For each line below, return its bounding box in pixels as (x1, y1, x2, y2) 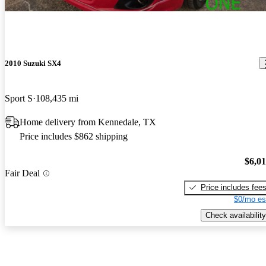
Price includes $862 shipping (20, 131, 128, 142)
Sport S (5, 93, 33, 104)
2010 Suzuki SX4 (5, 58, 61, 68)
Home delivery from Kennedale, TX (20, 117, 156, 128)
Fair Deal (5, 168, 40, 179)
